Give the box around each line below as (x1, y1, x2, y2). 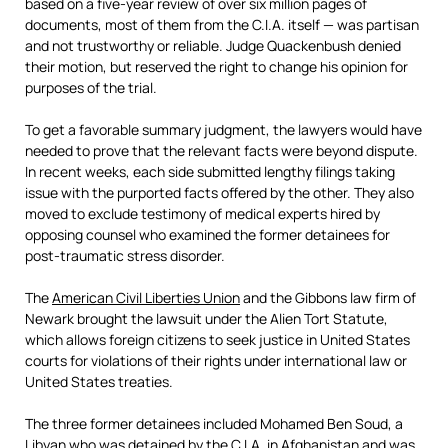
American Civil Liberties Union (52, 288, 240, 307)
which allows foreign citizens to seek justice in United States (25, 330, 410, 349)
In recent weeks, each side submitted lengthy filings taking (25, 162, 395, 181)
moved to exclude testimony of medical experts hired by (25, 204, 380, 223)
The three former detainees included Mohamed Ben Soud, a (25, 414, 403, 433)
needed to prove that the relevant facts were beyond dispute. (25, 141, 418, 160)
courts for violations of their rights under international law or (25, 351, 407, 370)
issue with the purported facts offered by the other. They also (25, 183, 414, 202)
